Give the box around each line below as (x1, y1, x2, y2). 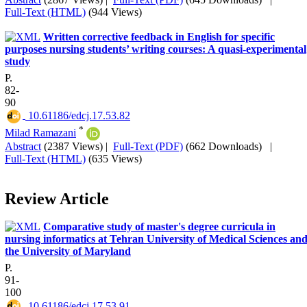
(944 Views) (88, 5, 142, 18)
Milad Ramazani (5, 126, 76, 138)
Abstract (5, 140, 41, 153)
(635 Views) (88, 153, 142, 165)
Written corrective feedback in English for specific (43, 30, 275, 42)
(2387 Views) (44, 140, 103, 153)
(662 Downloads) (186, 140, 262, 153)
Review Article (5, 190, 109, 208)
